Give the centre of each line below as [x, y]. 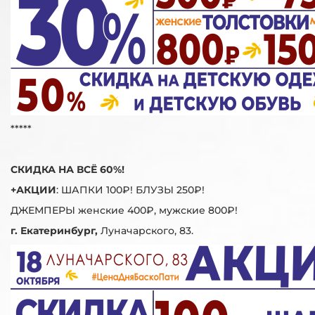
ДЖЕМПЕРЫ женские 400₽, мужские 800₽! [124, 210]
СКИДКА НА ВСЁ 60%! [67, 169]
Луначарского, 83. [146, 230]
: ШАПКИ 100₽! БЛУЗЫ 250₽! [130, 189]
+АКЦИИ [33, 189]
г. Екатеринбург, [54, 230]
